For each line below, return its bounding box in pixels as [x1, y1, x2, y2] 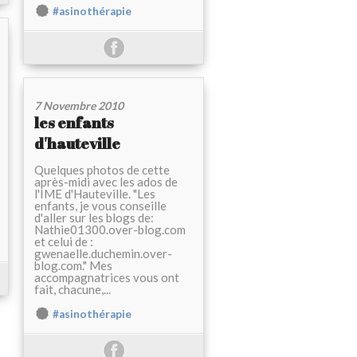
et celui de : [34, 234, 93, 249]
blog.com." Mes [34, 258, 112, 273]
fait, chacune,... [34, 282, 111, 297]
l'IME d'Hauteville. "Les [34, 186, 155, 202]
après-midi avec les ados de [34, 175, 178, 190]
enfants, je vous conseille [34, 198, 167, 214]
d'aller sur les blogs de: [34, 210, 154, 226]
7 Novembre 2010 [34, 99, 124, 113]
